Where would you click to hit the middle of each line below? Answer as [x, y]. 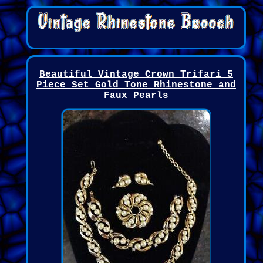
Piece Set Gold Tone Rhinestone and [136, 85]
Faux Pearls [136, 95]
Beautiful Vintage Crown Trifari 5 [136, 74]
